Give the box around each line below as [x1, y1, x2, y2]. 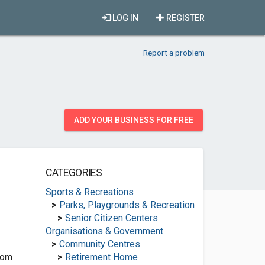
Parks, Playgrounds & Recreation [59, 199, 195, 211]
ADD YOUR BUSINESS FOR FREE [74, 115, 193, 125]
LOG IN [111, 13, 138, 22]
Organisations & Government [45, 225, 163, 237]
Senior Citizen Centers [64, 212, 158, 224]
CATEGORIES [45, 167, 102, 179]
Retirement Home [64, 251, 138, 263]
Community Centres [59, 238, 140, 250]
